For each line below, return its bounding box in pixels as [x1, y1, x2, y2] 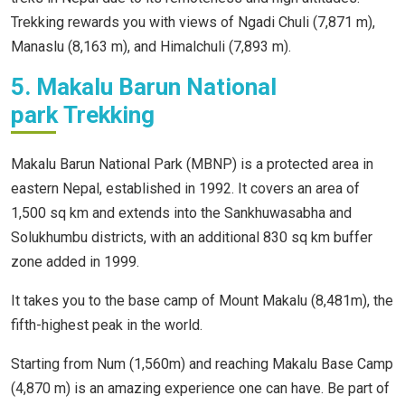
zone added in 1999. [11, 253, 139, 271]
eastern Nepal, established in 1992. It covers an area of [11, 180, 360, 198]
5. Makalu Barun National [11, 73, 277, 101]
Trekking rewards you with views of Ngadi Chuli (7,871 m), [11, 14, 375, 32]
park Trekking [11, 101, 155, 129]
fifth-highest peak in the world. [11, 316, 206, 334]
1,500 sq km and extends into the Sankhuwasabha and [11, 204, 352, 222]
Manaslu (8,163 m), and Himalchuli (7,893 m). [11, 38, 295, 56]
